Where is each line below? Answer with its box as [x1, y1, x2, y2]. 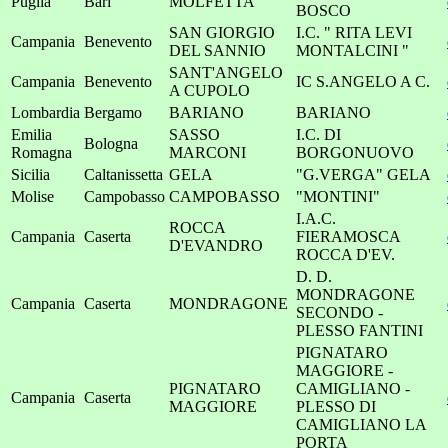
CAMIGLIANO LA [296, 416, 426, 433]
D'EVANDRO [169, 237, 263, 254]
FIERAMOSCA [296, 228, 400, 245]
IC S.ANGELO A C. [296, 73, 430, 90]
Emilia [11, 126, 52, 143]
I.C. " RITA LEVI [296, 24, 412, 41]
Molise [11, 188, 54, 205]
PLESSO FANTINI [296, 322, 423, 339]
